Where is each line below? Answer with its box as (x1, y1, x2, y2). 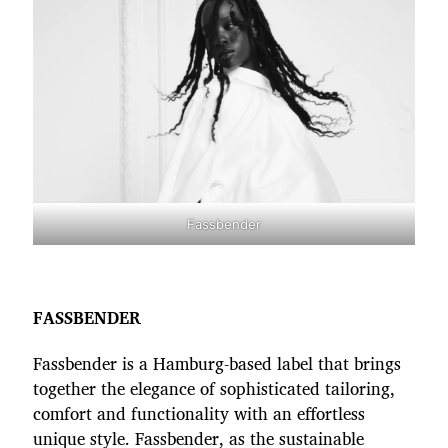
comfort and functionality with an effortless (33, 400, 365, 427)
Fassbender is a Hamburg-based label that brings (33, 350, 401, 377)
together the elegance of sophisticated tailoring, (33, 375, 395, 402)
